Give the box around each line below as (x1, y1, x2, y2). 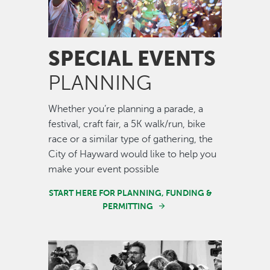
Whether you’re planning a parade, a (48, 103, 203, 115)
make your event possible (48, 163, 159, 175)
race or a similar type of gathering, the (48, 133, 213, 145)
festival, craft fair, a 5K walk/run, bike (48, 118, 206, 130)
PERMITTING (102, 201, 154, 211)
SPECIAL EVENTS (48, 46, 216, 71)
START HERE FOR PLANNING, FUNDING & (49, 187, 213, 198)
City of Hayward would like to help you (48, 148, 216, 160)
